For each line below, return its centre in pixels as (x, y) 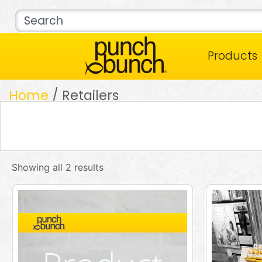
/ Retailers (84, 95)
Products (232, 56)
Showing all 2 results (58, 168)
